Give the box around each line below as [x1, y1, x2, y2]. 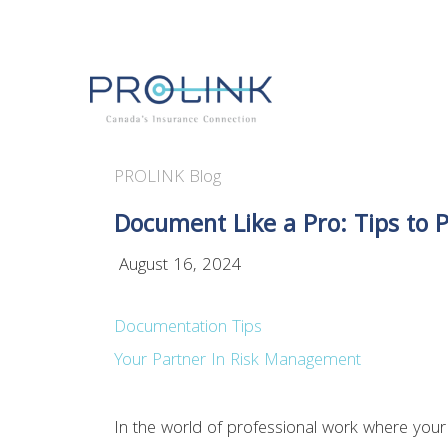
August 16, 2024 [114, 252, 243, 281]
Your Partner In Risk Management [114, 347, 362, 377]
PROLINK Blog [114, 164, 222, 193]
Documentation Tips [114, 314, 263, 344]
